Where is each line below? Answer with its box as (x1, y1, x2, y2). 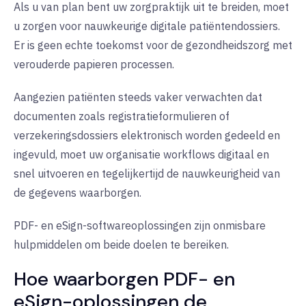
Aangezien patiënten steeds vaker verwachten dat (14, 89, 262, 104)
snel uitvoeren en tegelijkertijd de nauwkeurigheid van (14, 166, 280, 180)
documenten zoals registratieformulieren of (14, 109, 229, 123)
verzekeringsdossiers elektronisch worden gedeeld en (14, 128, 280, 142)
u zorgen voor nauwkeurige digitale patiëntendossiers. (14, 18, 280, 33)
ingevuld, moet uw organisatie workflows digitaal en (14, 147, 269, 161)
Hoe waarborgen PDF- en (14, 266, 235, 292)
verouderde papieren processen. (14, 57, 174, 71)
